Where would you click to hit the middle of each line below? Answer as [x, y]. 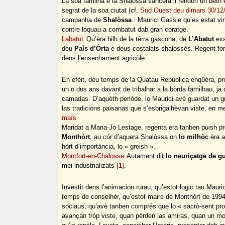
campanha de [83, 20]
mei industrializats [88, 166]
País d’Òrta [92, 49]
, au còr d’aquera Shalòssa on [135, 137]
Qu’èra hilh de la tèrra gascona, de [137, 39]
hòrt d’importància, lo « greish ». [109, 147]
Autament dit [146, 156]
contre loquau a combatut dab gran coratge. [125, 30]
